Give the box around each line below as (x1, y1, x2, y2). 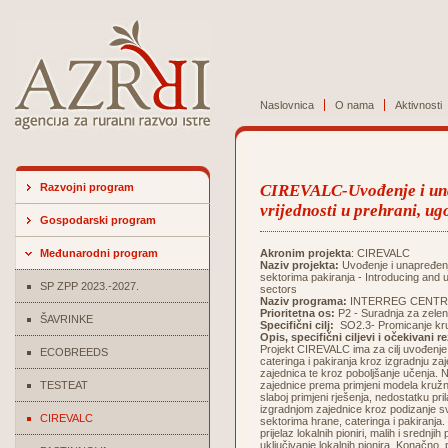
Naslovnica (260, 99, 314, 111)
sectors (260, 283, 297, 295)
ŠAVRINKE (40, 313, 93, 325)
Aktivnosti (395, 99, 442, 111)
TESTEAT (40, 379, 88, 391)
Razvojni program (40, 181, 134, 193)
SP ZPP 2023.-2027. (40, 280, 139, 292)
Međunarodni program (40, 247, 158, 259)
